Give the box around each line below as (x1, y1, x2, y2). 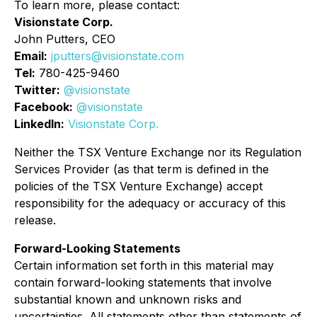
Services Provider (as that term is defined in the (14, 162, 269, 176)
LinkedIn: (14, 117, 64, 131)
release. (14, 213, 56, 227)
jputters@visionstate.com (51, 49, 184, 63)
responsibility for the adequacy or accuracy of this (14, 196, 286, 210)
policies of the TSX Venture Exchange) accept (14, 179, 263, 193)
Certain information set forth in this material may (14, 258, 274, 272)
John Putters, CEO (14, 32, 115, 46)
